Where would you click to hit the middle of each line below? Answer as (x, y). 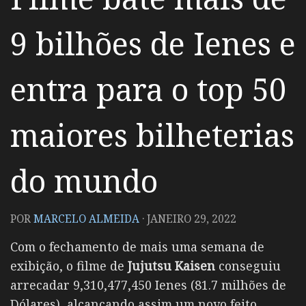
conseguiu (250, 266)
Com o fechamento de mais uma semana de (137, 247)
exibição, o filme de (69, 266)
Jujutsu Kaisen (173, 266)
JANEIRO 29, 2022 (192, 219)
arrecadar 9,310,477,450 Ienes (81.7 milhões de (148, 285)
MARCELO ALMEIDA (86, 219)
